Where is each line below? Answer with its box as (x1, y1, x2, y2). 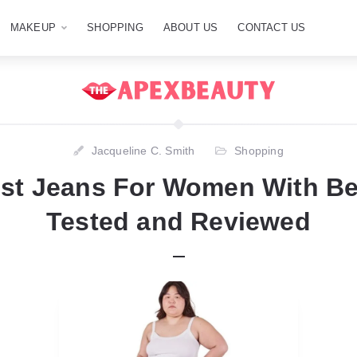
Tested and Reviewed (46, 207, 311, 236)
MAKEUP (10, 22, 57, 33)
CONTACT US (237, 22, 306, 33)
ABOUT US (163, 22, 218, 33)
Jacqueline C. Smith (91, 144, 195, 157)
